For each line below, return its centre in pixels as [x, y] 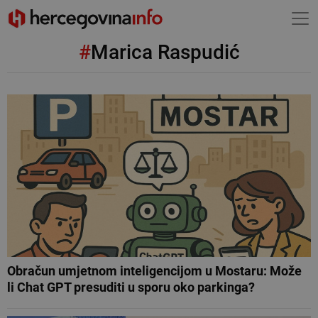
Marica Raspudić [165, 52]
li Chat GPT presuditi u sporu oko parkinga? [131, 287]
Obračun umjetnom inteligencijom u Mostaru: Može [154, 271]
